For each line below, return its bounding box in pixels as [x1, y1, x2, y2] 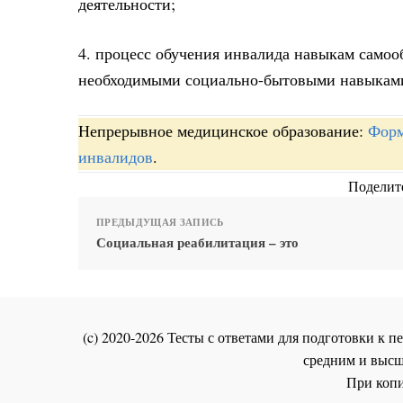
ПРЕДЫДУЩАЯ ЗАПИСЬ [96, 215, 224, 230]
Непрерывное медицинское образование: [78, 120, 368, 142]
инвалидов [78, 146, 153, 168]
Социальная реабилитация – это [96, 232, 299, 253]
